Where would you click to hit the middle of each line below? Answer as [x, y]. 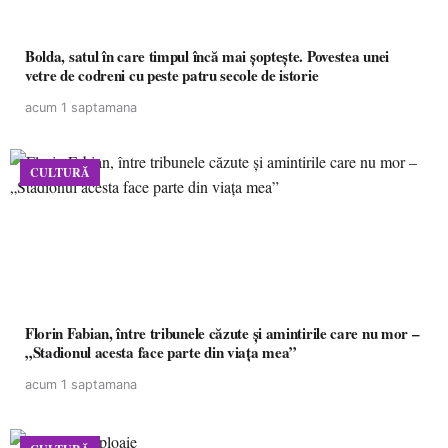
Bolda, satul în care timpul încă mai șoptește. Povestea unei [207, 56]
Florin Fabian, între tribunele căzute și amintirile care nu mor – [222, 333]
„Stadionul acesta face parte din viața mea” [161, 352]
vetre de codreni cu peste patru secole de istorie [172, 75]
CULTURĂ [60, 172]
